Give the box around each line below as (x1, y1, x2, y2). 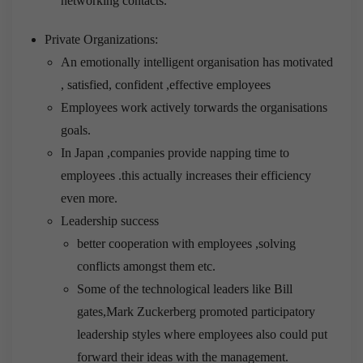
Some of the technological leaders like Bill (77, 281, 293, 296)
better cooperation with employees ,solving (77, 236, 296, 250)
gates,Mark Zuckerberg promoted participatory (77, 304, 315, 318)
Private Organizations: (45, 32, 158, 46)
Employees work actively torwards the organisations (61, 100, 327, 114)
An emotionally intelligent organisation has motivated (61, 54, 333, 69)
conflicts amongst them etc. (77, 258, 216, 273)
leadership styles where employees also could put (77, 327, 327, 341)
